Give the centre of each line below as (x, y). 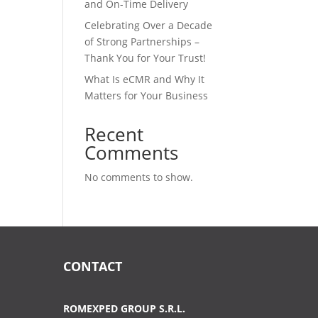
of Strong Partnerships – (142, 42)
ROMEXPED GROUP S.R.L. (125, 309)
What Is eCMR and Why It (145, 79)
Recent (114, 134)
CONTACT (93, 266)
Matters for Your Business (147, 95)
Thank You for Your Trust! (146, 58)
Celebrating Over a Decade (149, 25)
